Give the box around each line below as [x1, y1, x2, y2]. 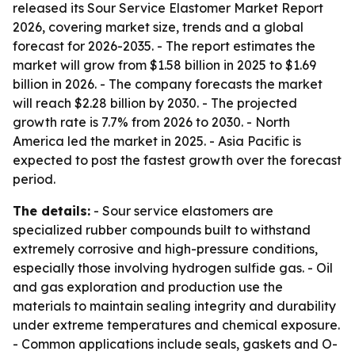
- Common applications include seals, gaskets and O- [13, 336, 338, 352]
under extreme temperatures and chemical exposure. [13, 317, 340, 333]
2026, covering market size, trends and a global [13, 19, 303, 35]
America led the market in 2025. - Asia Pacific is [13, 133, 301, 149]
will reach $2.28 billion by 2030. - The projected [13, 95, 297, 111]
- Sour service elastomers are [90, 203, 273, 219]
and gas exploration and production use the [13, 279, 283, 295]
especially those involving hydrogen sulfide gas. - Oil [13, 260, 333, 276]
